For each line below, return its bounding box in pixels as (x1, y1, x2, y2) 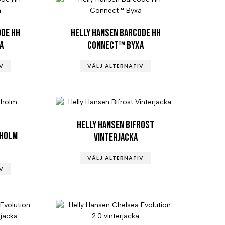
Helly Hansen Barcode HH (70, 26, 161, 39)
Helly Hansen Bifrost (77, 118, 155, 131)
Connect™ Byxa (87, 39, 144, 52)
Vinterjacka (93, 131, 138, 144)
